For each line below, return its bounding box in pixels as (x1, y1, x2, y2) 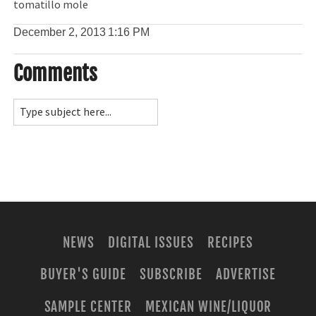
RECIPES (207, 234, 253, 252)
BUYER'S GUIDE (40, 266, 126, 284)
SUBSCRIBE (140, 266, 202, 284)
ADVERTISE (215, 266, 276, 284)
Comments (13, 60, 98, 86)
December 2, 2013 (13, 25, 107, 38)
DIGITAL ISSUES (108, 234, 194, 252)
